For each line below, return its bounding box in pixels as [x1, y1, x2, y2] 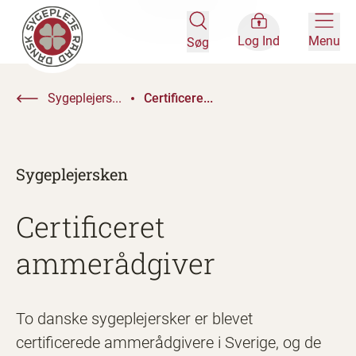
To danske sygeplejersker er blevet [16, 309, 253, 328]
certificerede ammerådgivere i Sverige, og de [16, 333, 321, 352]
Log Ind [238, 33, 280, 48]
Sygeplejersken [16, 164, 128, 184]
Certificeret [16, 207, 165, 246]
